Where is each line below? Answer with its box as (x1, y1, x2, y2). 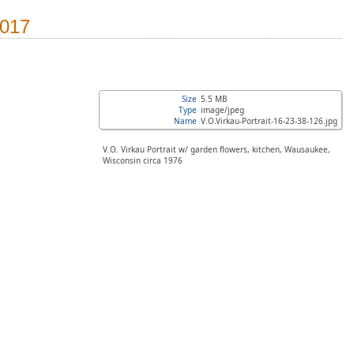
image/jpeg (201, 104, 244, 115)
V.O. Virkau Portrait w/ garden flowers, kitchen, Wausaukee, (103, 144, 330, 155)
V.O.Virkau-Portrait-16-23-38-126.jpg (201, 115, 337, 126)
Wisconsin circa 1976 (103, 155, 183, 166)
